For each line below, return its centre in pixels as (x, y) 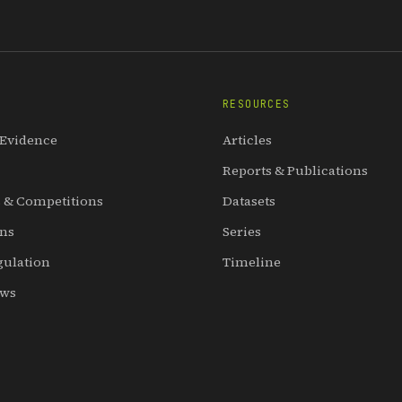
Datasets (249, 201)
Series (242, 231)
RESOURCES (257, 104)
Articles (247, 140)
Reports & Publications (295, 170)
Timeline (252, 262)
